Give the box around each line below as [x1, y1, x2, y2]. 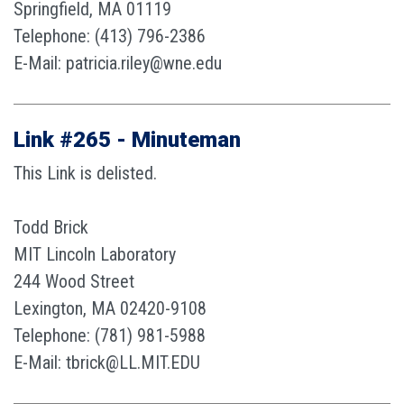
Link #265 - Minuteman [14, 127, 241, 152]
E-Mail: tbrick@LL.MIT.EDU [14, 352, 200, 373]
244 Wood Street [14, 271, 134, 292]
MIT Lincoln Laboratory [14, 243, 176, 265]
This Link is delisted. [14, 162, 157, 184]
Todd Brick [14, 216, 88, 238]
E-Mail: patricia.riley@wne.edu [14, 52, 222, 74]
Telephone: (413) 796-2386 [14, 25, 206, 47]
